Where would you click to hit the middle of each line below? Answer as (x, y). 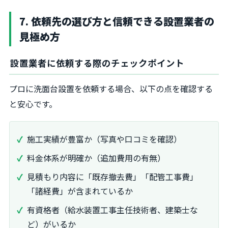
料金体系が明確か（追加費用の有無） (96, 158)
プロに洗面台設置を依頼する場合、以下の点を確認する (111, 89)
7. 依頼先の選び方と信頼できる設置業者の (117, 21)
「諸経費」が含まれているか (80, 191)
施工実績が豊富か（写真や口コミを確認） (104, 139)
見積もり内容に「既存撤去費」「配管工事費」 (112, 176)
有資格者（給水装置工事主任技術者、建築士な (112, 209)
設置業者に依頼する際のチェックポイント (97, 63)
